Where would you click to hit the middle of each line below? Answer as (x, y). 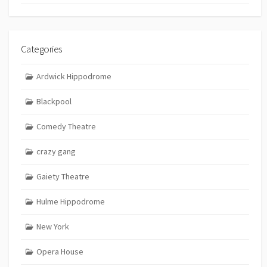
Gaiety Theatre (63, 177)
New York (52, 227)
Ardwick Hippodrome (74, 77)
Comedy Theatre (66, 127)
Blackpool (54, 102)
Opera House (60, 252)
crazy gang (56, 152)
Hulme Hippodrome (70, 202)
